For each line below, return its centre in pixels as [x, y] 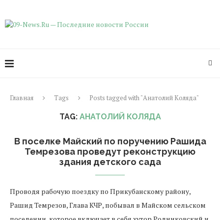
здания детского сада [110, 162]
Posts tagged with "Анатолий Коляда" [144, 98]
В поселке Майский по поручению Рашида [110, 141]
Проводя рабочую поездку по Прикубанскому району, [100, 191]
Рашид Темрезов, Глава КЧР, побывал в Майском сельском [108, 205]
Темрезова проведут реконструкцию [110, 151]
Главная [22, 98]
